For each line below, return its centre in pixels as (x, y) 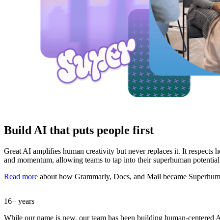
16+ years (19, 201)
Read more (21, 176)
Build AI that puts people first (79, 130)
